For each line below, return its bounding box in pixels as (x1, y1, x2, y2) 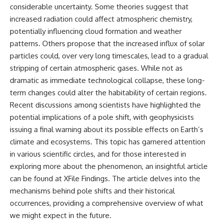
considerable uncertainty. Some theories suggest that (10, 2, 189, 12)
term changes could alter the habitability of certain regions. (10, 88, 207, 98)
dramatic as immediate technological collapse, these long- (10, 76, 205, 85)
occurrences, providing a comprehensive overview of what (10, 198, 203, 208)
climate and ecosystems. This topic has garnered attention (10, 137, 205, 147)
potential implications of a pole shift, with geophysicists (10, 112, 194, 122)
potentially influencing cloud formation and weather (10, 27, 182, 36)
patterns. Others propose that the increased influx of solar (10, 39, 205, 49)
